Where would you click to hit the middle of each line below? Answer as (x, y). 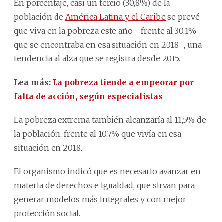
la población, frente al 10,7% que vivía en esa (98, 134)
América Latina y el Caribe (115, 17)
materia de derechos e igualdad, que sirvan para (104, 185)
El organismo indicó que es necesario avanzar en (107, 171)
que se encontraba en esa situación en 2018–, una (108, 44)
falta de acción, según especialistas (88, 96)
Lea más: (33, 82)
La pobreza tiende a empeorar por (123, 82)
